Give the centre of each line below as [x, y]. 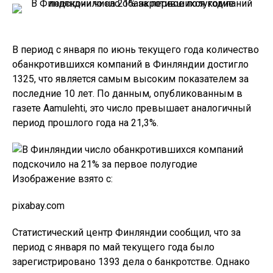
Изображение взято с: [62, 179]
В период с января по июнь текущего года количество [136, 50]
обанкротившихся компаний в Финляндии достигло [130, 64]
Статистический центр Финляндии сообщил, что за [126, 232]
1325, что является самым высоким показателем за [130, 79]
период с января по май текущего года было [113, 247]
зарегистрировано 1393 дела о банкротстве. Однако [131, 262]
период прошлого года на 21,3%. [85, 123]
